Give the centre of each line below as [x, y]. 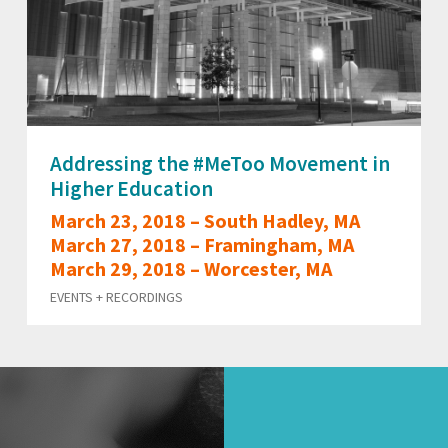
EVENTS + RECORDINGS [117, 296]
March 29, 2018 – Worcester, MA [191, 268]
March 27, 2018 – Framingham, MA [202, 244]
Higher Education [132, 188]
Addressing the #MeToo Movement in [220, 163]
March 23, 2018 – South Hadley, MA [205, 220]
